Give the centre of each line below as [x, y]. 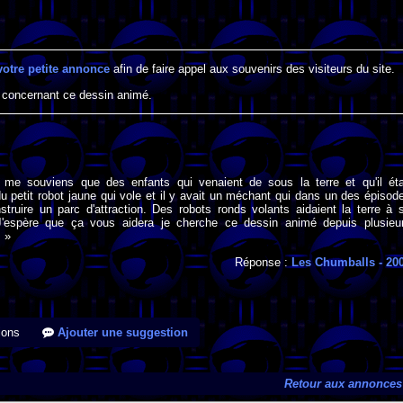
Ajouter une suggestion [121, 333]
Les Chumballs [334, 262]
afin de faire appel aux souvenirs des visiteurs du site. [252, 69]
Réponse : [264, 262]
